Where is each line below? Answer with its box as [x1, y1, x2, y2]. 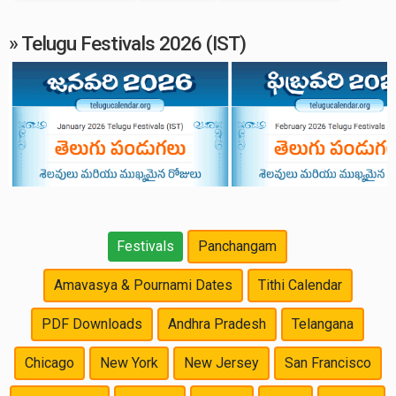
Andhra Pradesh [168, 315, 266, 332]
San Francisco [284, 354, 371, 371]
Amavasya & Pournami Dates [53, 276, 232, 293]
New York [99, 354, 158, 371]
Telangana [292, 315, 354, 332]
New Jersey [183, 354, 259, 371]
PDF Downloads [42, 315, 142, 332]
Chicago [24, 354, 74, 371]
